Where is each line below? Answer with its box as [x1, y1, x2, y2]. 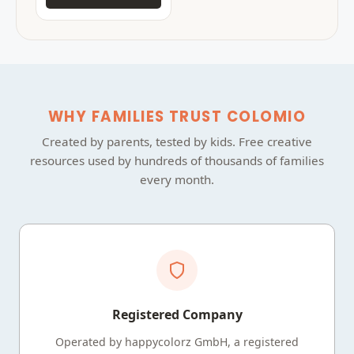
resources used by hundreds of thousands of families [30, 152, 324, 168]
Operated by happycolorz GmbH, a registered [55, 333, 299, 349]
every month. [140, 171, 214, 187]
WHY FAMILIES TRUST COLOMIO [47, 106, 307, 126]
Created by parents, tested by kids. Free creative [42, 133, 312, 149]
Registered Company [111, 305, 243, 323]
